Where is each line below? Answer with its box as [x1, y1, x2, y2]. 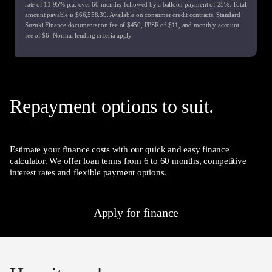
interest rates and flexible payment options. [10, 167, 171, 177]
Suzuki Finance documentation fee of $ [25, 21, 131, 29]
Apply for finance [93, 205, 179, 219]
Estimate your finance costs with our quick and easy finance [10, 144, 229, 154]
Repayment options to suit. [10, 95, 214, 117]
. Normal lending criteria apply [49, 31, 132, 39]
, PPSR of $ [141, 21, 172, 29]
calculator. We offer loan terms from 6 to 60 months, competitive [10, 155, 246, 166]
